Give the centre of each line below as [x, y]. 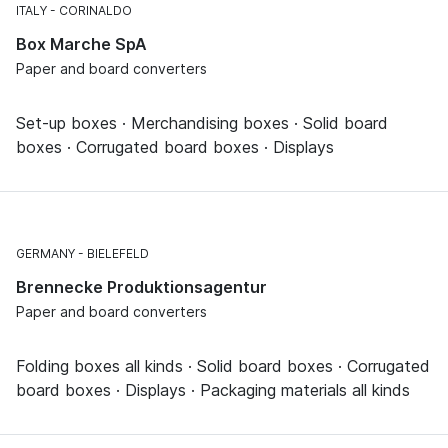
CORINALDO [95, 10]
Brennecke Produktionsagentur [141, 286]
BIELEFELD [118, 253]
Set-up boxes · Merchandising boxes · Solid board [202, 122]
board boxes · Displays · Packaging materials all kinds [213, 389]
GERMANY [45, 253]
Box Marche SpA [81, 43]
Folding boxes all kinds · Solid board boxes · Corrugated [223, 365]
